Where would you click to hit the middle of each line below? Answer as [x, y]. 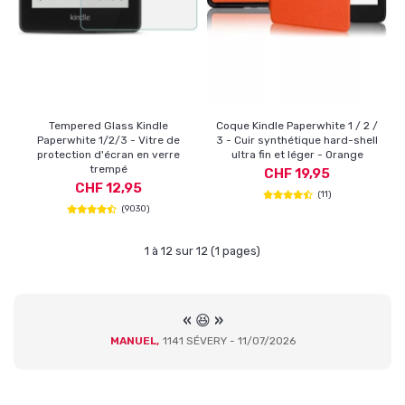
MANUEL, [134, 341]
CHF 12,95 [108, 188]
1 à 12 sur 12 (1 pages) [202, 251]
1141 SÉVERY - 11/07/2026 [229, 341]
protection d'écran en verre [108, 155]
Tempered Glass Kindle [108, 126]
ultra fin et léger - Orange [297, 155]
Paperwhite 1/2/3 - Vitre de [108, 141]
